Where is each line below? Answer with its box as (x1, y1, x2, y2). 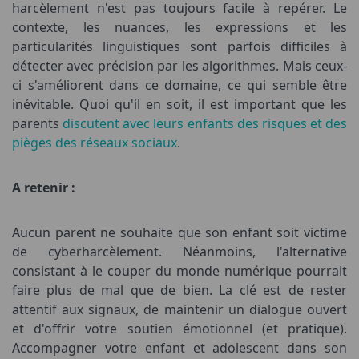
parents (12, 115, 63, 132)
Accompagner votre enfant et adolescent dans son (12, 339, 347, 357)
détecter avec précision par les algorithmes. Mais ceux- (12, 57, 347, 75)
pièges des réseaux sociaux (12, 134, 177, 151)
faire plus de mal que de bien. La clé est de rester (12, 281, 347, 299)
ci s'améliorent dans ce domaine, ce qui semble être (12, 76, 347, 94)
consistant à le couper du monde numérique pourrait (12, 262, 347, 280)
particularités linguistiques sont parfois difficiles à (12, 38, 347, 55)
